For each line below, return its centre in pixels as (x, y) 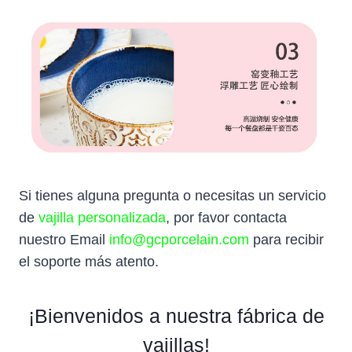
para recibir (286, 239)
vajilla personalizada (102, 217)
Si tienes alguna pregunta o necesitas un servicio (172, 195)
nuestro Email (64, 239)
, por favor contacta (226, 217)
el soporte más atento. (89, 261)
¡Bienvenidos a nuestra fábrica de (176, 316)
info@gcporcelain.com (179, 239)
